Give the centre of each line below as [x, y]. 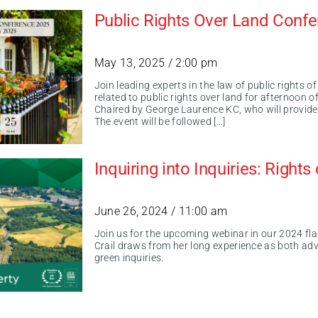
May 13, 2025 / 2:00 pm [156, 63]
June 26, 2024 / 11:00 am [161, 211]
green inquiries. [129, 258]
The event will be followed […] [160, 122]
